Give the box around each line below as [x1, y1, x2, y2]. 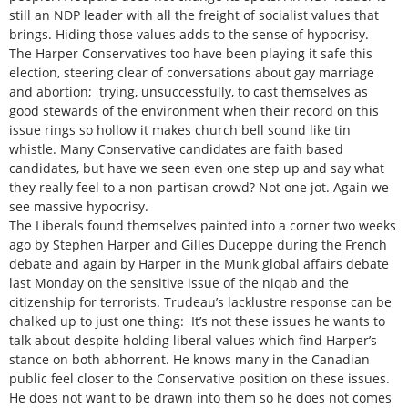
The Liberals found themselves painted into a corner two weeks [9, 216, 396, 234]
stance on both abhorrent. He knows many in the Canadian [9, 350, 370, 368]
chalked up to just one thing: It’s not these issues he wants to [9, 311, 385, 330]
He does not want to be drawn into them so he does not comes [9, 388, 392, 406]
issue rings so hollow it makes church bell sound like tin [9, 120, 351, 138]
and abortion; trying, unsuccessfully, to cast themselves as [9, 82, 368, 100]
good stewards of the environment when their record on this [9, 101, 379, 119]
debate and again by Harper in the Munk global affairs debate [9, 254, 389, 272]
